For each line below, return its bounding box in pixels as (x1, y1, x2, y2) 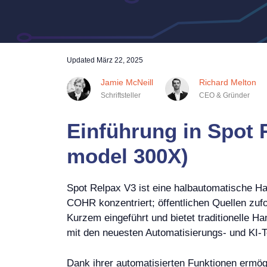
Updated (67, 56, 97, 64)
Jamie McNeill (101, 77, 153, 87)
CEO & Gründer (199, 91, 250, 100)
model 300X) (67, 144, 188, 167)
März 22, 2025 (97, 56, 143, 64)
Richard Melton (199, 77, 256, 87)
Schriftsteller (101, 91, 141, 100)
